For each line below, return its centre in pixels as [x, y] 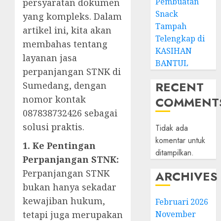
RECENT [180, 87]
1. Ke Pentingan [59, 146]
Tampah [171, 26]
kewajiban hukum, [64, 201]
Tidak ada [172, 128]
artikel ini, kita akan [67, 30]
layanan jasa [50, 58]
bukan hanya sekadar [70, 187]
